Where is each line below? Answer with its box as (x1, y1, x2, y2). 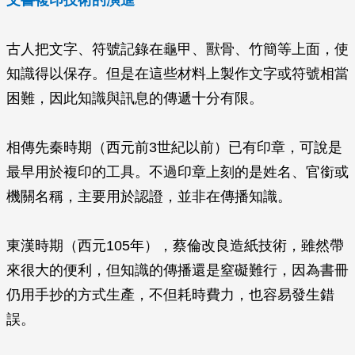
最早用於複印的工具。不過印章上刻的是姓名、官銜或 (6, 164, 349, 180)
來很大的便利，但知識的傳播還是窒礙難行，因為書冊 (6, 262, 349, 278)
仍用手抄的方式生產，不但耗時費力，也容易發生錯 (6, 287, 334, 303)
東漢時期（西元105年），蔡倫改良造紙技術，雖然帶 (6, 238, 344, 254)
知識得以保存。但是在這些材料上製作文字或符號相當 (6, 66, 349, 82)
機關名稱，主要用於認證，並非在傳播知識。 (6, 189, 292, 204)
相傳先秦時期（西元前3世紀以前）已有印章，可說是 (6, 139, 342, 155)
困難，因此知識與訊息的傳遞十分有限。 (6, 90, 263, 106)
